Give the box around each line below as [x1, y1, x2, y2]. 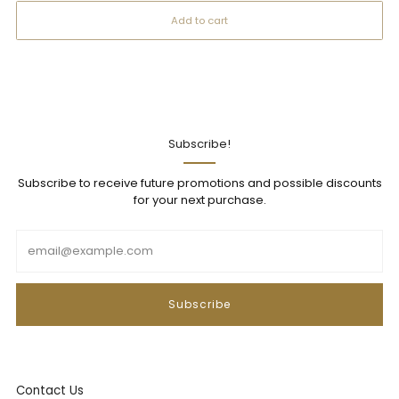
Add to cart [171, 13, 228, 28]
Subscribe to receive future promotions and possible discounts [17, 175, 382, 192]
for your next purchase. [133, 191, 266, 209]
